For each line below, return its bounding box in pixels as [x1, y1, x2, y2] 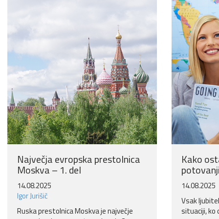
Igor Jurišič [17, 190, 48, 202]
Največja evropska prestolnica [17, 152, 140, 167]
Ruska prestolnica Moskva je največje [17, 205, 133, 217]
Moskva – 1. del [17, 162, 81, 178]
